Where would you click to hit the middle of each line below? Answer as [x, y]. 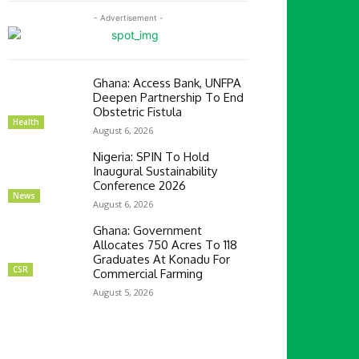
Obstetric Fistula [137, 111]
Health [26, 121]
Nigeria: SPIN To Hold [151, 156]
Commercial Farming [148, 273]
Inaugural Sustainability [155, 171]
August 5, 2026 [123, 292]
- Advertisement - [128, 17]
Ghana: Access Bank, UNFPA [167, 83]
